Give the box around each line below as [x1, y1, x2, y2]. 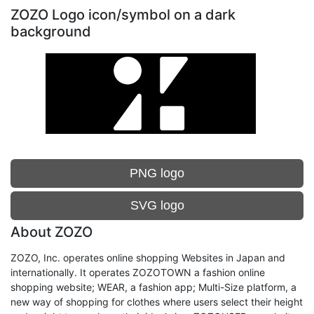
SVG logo [130, 198, 184, 212]
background [11, 23, 91, 40]
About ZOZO [11, 224, 93, 240]
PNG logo [130, 166, 184, 180]
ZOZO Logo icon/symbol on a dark [11, 6, 235, 23]
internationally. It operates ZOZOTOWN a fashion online [11, 266, 265, 278]
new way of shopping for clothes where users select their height [11, 296, 303, 308]
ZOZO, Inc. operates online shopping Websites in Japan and [11, 252, 285, 264]
